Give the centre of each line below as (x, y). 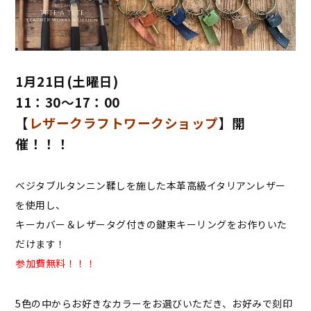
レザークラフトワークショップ (124, 123)
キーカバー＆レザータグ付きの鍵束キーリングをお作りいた (151, 225)
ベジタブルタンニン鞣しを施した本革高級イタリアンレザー (151, 186)
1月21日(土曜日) (67, 81)
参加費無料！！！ (56, 263)
